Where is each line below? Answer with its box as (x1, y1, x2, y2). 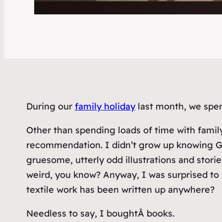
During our (26, 101, 75, 112)
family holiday (74, 101, 135, 112)
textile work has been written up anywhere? (26, 184, 215, 196)
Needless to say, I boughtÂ (26, 208, 147, 220)
